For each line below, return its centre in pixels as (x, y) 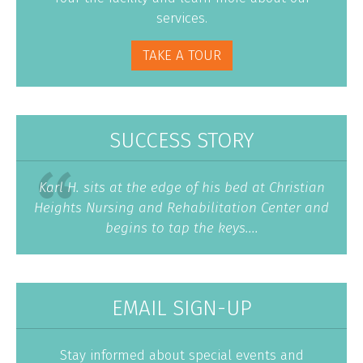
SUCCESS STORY (181, 141)
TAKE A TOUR (181, 56)
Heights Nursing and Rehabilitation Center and (181, 208)
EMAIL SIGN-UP (181, 309)
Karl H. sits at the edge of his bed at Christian (181, 188)
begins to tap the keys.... (181, 228)
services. (181, 19)
